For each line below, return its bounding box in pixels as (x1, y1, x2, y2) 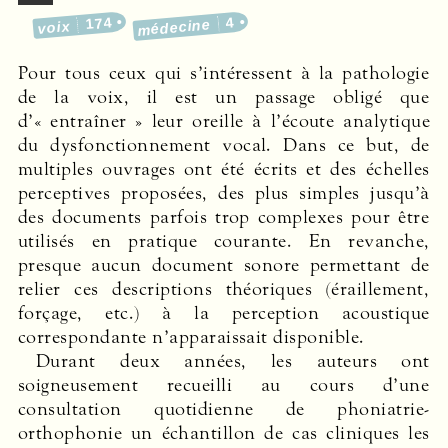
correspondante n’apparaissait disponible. (18, 324, 365, 349)
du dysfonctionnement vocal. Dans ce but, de (18, 132, 430, 157)
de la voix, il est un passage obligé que (18, 84, 430, 109)
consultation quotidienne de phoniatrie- (18, 396, 430, 421)
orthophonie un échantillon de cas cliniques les (18, 420, 430, 445)
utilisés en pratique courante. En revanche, (18, 228, 430, 253)
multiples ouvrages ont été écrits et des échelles (18, 156, 430, 181)
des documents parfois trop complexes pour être (18, 204, 430, 229)
